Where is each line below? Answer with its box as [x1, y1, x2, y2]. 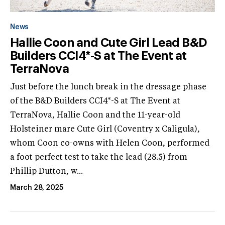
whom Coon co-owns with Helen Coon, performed [10, 139, 209, 148]
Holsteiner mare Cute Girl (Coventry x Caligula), [10, 125, 200, 134]
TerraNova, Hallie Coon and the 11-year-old [10, 111, 180, 120]
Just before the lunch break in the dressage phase [10, 83, 206, 91]
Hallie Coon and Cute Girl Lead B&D [10, 36, 207, 49]
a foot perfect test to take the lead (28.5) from [10, 153, 187, 162]
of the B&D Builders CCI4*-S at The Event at [10, 97, 180, 105]
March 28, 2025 [10, 184, 64, 191]
